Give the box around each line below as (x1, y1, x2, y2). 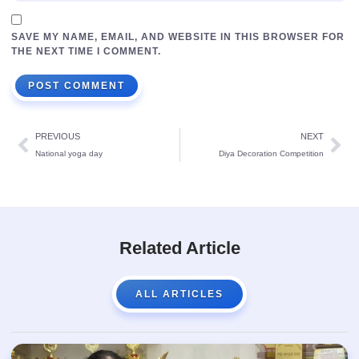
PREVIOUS (35, 131, 80, 142)
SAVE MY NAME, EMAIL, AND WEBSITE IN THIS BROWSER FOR (11, 31, 345, 43)
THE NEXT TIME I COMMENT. (11, 46, 161, 58)
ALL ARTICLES (135, 288, 224, 301)
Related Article (119, 238, 240, 259)
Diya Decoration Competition (219, 149, 324, 159)
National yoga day (35, 149, 103, 159)
